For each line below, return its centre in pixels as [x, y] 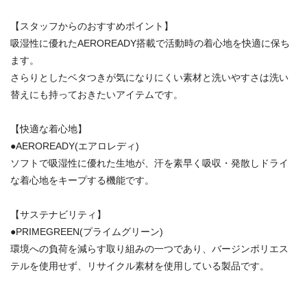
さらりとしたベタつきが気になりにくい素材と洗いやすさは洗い [149, 77]
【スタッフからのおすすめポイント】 [92, 26]
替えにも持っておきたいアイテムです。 [97, 94]
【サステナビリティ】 [58, 214]
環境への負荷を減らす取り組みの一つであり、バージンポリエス [149, 248]
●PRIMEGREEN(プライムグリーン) [87, 231]
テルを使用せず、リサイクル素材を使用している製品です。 [140, 266]
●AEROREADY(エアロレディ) [75, 146]
